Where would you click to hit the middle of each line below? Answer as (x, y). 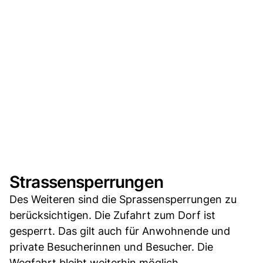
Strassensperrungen (86, 182)
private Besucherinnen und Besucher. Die (111, 247)
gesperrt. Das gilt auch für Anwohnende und (120, 231)
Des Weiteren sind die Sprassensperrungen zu (123, 199)
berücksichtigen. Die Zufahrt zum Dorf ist (112, 215)
